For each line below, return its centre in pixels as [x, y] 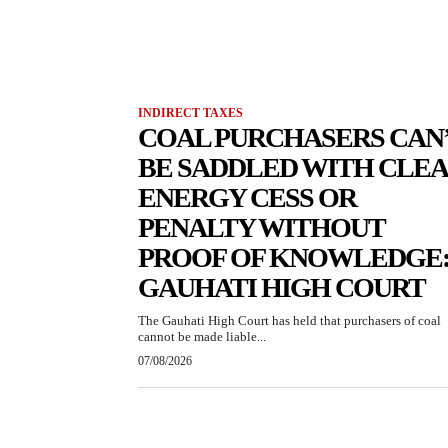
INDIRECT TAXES [190, 113]
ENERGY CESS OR [247, 198]
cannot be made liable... [202, 337]
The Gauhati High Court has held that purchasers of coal [289, 321]
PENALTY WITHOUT [261, 228]
